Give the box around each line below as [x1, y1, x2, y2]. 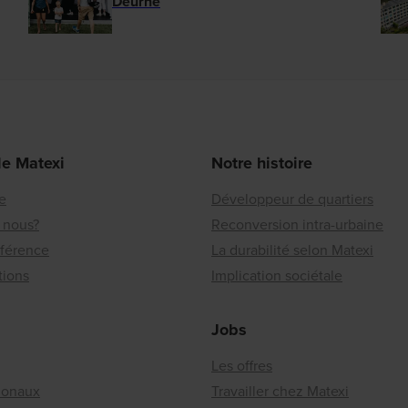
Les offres [211, 355, 272, 377]
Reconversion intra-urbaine [211, 214, 383, 236]
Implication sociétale [211, 265, 342, 287]
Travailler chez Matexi [211, 381, 349, 403]
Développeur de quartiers [211, 189, 373, 210]
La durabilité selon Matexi [211, 240, 373, 261]
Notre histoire [211, 151, 312, 176]
